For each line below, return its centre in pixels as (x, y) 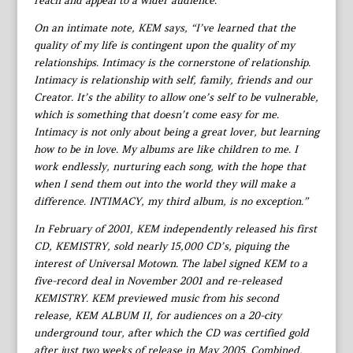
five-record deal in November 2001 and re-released (158, 281)
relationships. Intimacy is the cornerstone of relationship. (172, 62)
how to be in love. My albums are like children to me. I (165, 149)
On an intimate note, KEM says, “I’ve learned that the (164, 28)
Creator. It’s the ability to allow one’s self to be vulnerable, (176, 97)
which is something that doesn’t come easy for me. (156, 114)
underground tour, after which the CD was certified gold (171, 333)
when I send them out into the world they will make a (164, 184)
